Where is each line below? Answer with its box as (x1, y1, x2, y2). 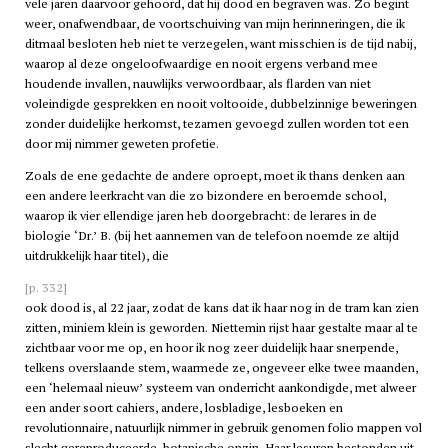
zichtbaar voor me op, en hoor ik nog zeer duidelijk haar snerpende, (24, 339, 398, 357)
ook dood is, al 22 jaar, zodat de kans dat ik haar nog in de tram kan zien (24, 299, 419, 317)
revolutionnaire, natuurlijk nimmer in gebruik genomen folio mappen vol (24, 419, 422, 437)
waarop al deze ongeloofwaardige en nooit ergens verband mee (24, 54, 378, 72)
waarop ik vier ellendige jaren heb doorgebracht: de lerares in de (24, 207, 377, 225)
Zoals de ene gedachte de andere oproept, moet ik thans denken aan (24, 167, 405, 185)
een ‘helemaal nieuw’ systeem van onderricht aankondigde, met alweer (24, 379, 416, 397)
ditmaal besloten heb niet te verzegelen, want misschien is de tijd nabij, (24, 34, 416, 52)
